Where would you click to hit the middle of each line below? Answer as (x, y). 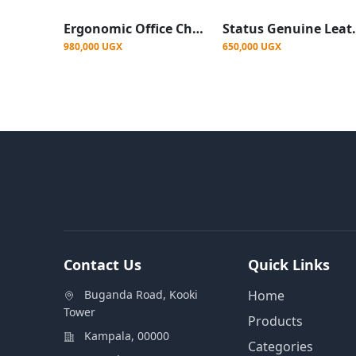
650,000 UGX (252, 46)
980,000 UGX (93, 46)
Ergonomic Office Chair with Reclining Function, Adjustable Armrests (198, 28)
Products (275, 321)
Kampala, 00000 (127, 335)
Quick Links (289, 264)
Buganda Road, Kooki (141, 294)
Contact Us (103, 264)
